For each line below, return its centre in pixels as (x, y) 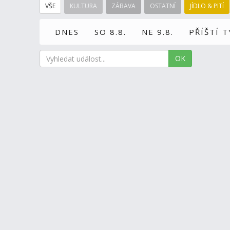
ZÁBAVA (123, 6)
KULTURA (83, 6)
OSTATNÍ (163, 6)
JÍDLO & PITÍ (207, 6)
